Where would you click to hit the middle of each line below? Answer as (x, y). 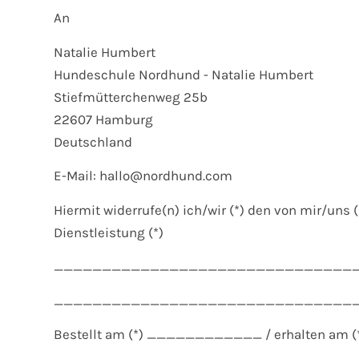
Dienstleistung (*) (109, 232)
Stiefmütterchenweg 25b (131, 97)
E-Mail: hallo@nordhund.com (143, 176)
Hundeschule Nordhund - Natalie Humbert (184, 74)
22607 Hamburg (103, 119)
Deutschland (93, 141)
